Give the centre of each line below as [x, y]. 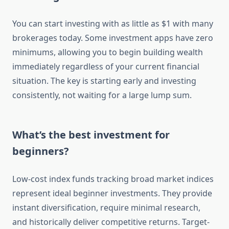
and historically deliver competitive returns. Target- [111, 222]
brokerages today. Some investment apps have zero [113, 38]
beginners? [41, 151]
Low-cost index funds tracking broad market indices [113, 179]
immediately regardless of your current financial [106, 67]
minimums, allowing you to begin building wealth [108, 52]
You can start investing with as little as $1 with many [113, 24]
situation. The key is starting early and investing [104, 81]
